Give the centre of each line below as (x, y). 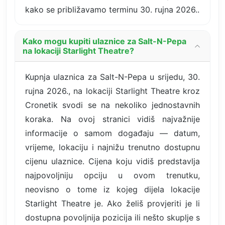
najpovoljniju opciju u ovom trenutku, (113, 175)
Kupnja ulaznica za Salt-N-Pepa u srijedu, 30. (113, 77)
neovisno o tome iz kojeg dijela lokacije (113, 189)
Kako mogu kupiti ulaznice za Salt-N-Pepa (104, 41)
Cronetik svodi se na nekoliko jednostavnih (113, 105)
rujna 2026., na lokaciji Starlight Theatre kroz (113, 91)
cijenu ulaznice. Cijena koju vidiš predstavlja (113, 161)
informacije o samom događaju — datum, (113, 133)
